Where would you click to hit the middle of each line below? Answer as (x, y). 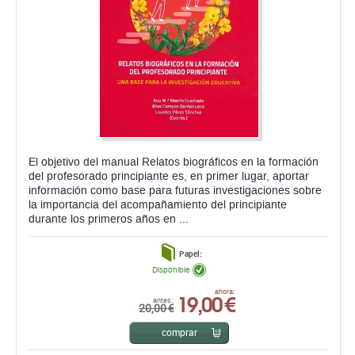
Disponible (171, 270)
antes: (163, 301)
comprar (179, 332)
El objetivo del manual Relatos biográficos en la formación (174, 162)
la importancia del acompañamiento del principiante (158, 205)
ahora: (225, 292)
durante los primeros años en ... (109, 219)
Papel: (190, 254)
